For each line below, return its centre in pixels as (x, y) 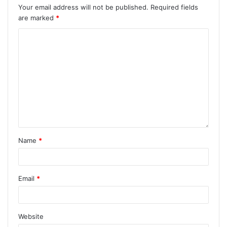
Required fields (174, 7)
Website (31, 217)
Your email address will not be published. (83, 7)
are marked (37, 18)
